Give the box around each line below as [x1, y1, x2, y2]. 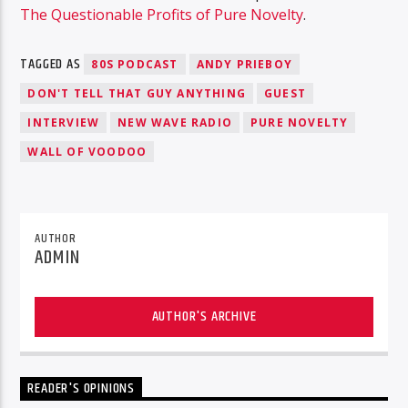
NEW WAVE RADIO [117, 114, 233, 130]
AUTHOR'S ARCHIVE [151, 305, 257, 329]
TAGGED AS [20, 52, 85, 76]
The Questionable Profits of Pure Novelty [20, 5, 304, 25]
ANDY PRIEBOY [196, 56, 293, 72]
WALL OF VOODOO [27, 143, 148, 159]
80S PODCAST [91, 56, 178, 72]
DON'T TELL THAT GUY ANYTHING [27, 85, 247, 101]
